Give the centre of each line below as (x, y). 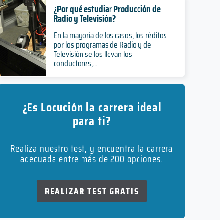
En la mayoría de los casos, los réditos (110, 35)
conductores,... (75, 63)
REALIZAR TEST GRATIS (92, 191)
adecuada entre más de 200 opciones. (92, 159)
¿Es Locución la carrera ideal (92, 107)
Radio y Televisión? (84, 18)
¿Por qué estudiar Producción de (107, 9)
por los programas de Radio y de (102, 45)
